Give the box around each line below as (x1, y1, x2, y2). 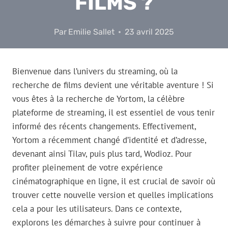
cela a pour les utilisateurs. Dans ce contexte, (12, 203, 181, 215)
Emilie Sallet (68, 27, 115, 37)
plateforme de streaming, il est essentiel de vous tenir (12, 107, 215, 119)
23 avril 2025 (125, 27, 175, 37)
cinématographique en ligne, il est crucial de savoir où (12, 176, 215, 187)
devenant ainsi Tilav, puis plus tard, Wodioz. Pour (12, 148, 192, 160)
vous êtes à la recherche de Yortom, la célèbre (12, 93, 185, 105)
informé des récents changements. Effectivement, (12, 121, 196, 132)
